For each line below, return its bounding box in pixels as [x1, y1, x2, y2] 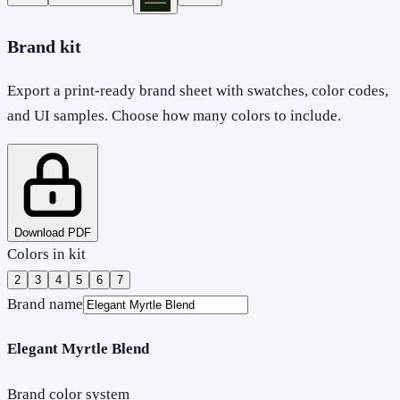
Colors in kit [7, 245, 86, 262]
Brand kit [7, 36, 81, 56]
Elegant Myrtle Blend [7, 340, 149, 358]
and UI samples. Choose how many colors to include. [7, 106, 341, 124]
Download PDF [14, 225, 91, 239]
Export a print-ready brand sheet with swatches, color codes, [7, 81, 388, 99]
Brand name [7, 295, 83, 312]
